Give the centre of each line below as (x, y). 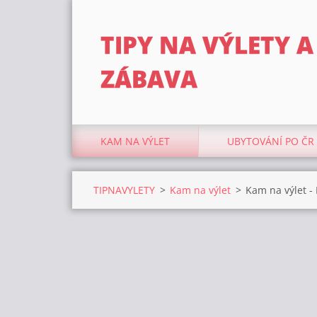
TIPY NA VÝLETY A (207, 45)
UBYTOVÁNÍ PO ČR (271, 141)
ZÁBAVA (149, 79)
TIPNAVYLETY (124, 190)
